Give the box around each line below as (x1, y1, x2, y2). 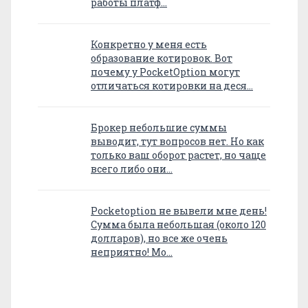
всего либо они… (91, 162, 173, 176)
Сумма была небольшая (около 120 (91, 218, 266, 232)
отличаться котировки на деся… (91, 79, 253, 93)
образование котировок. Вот (91, 52, 232, 65)
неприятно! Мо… (91, 245, 173, 259)
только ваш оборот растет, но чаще (91, 148, 266, 162)
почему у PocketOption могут (91, 65, 240, 79)
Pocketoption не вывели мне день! (91, 204, 267, 218)
